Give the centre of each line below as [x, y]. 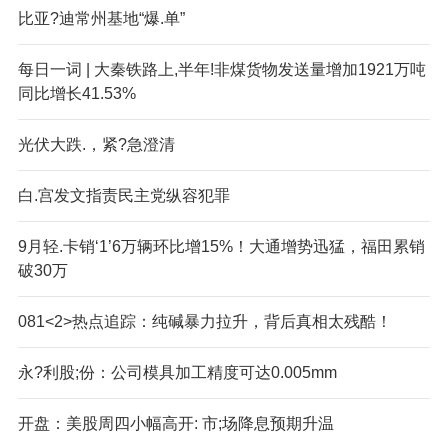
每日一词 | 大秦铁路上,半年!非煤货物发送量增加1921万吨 [221, 69]
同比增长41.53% [76, 93]
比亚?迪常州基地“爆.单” [101, 18]
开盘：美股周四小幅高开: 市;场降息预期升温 [175, 423]
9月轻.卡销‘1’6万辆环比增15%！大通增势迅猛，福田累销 [221, 246]
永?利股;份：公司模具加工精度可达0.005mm [177, 372]
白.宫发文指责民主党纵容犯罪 [123, 195]
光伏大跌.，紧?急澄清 [96, 144]
